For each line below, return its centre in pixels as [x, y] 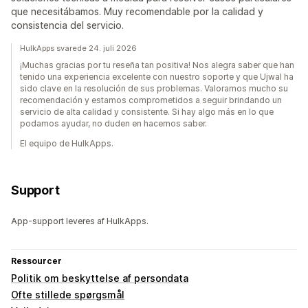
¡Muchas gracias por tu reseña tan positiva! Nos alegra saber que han [157, 65]
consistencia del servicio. [67, 25]
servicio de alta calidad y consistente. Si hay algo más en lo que [147, 112]
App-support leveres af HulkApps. [80, 221]
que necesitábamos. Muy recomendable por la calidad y [137, 12]
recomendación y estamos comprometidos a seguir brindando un [151, 100]
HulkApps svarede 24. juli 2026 [78, 48]
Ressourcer [36, 261]
